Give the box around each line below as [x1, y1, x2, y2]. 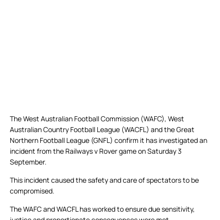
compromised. [10, 186, 55, 196]
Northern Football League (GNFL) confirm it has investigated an [10, 136, 207, 145]
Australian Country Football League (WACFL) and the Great [10, 125, 194, 135]
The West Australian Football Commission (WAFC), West [10, 114, 184, 124]
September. [10, 157, 47, 167]
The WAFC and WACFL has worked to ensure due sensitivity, [10, 204, 195, 214]
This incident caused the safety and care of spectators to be [10, 175, 199, 185]
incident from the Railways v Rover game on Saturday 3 [10, 146, 182, 156]
